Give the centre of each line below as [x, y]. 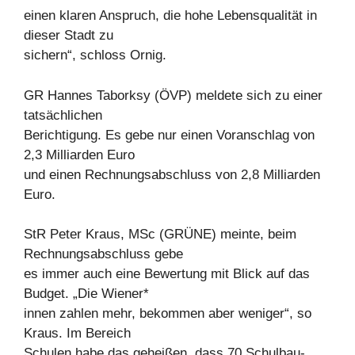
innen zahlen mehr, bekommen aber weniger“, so [168, 314]
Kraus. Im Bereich [77, 334]
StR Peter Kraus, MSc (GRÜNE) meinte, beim [160, 235]
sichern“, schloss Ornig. [95, 55]
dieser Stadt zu [69, 36]
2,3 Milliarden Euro [79, 155]
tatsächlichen [63, 115]
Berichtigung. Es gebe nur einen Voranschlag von [169, 135]
